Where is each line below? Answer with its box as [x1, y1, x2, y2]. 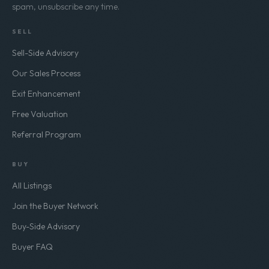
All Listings [12, 180, 52, 192]
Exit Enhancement [12, 88, 80, 100]
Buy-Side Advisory [12, 221, 80, 232]
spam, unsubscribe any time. [12, 1, 119, 13]
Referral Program [12, 129, 81, 141]
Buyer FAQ [12, 241, 53, 253]
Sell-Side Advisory [12, 47, 79, 59]
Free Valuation [12, 109, 68, 120]
